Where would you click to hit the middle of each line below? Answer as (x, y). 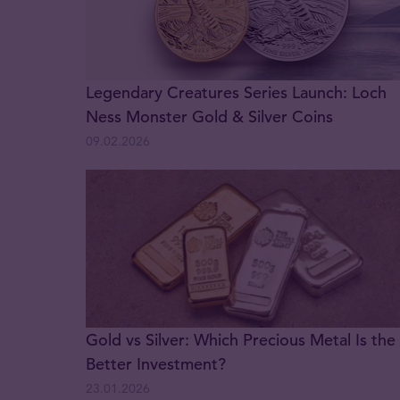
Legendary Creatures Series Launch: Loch (236, 92)
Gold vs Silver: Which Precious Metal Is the (241, 340)
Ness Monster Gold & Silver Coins (209, 116)
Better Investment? (156, 364)
